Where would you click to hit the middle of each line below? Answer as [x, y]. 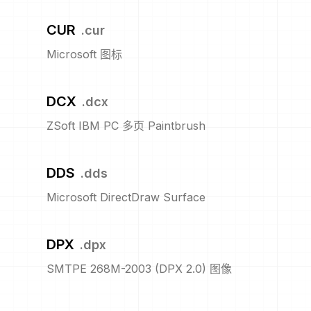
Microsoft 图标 [84, 54]
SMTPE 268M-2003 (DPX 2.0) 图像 [139, 269]
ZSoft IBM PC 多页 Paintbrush [126, 126]
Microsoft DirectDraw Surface [126, 197]
